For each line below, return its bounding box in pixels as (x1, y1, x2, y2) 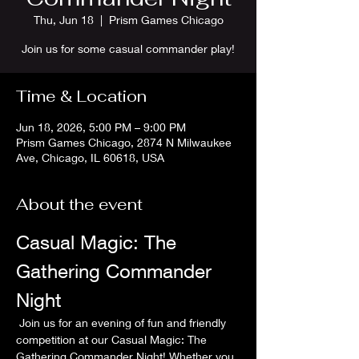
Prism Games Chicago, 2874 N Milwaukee (16, 135, 232, 149)
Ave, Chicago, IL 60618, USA (16, 151, 164, 164)
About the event (16, 194, 143, 215)
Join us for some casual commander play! (22, 42, 235, 55)
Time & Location (16, 86, 147, 107)
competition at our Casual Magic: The (16, 333, 210, 346)
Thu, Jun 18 (33, 13, 94, 26)
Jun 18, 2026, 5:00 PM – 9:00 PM (16, 120, 186, 134)
